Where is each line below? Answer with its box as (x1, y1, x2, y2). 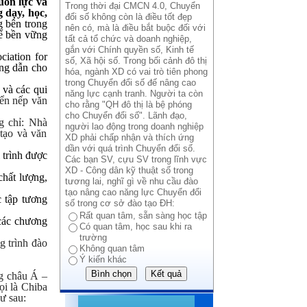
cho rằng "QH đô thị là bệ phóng (64, 99, 192, 110)
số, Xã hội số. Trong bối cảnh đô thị (64, 56, 207, 66)
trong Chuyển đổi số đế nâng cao (64, 77, 196, 88)
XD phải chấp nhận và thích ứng (64, 132, 194, 143)
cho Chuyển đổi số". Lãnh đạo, (64, 110, 187, 121)
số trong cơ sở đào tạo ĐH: (64, 198, 175, 208)
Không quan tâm (79, 243, 145, 254)
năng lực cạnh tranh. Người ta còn (64, 88, 203, 99)
